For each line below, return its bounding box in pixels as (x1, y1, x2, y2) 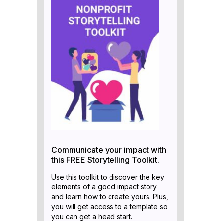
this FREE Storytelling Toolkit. (51, 154, 159, 165)
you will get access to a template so (51, 202, 168, 211)
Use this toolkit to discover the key (51, 172, 164, 181)
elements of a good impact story (51, 182, 157, 191)
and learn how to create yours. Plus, (51, 192, 168, 201)
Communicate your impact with (51, 145, 166, 155)
